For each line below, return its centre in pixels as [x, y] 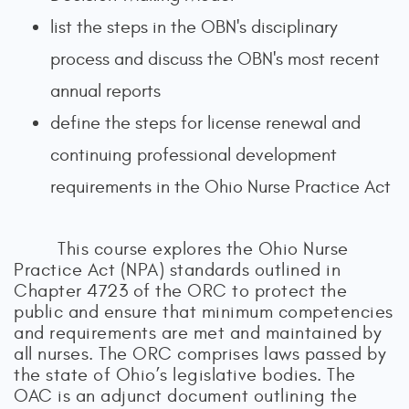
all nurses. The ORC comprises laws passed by [200, 354]
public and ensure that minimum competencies [204, 312]
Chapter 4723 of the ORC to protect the [180, 291]
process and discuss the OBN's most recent [215, 59]
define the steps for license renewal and [205, 123]
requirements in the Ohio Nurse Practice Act [220, 187]
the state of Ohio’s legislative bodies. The [185, 375]
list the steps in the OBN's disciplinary [194, 27]
